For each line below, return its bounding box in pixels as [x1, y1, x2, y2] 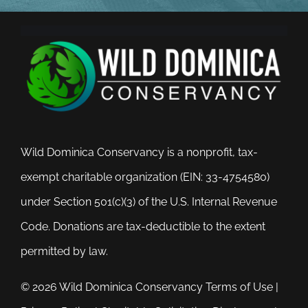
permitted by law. [20, 245, 108, 258]
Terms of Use [205, 280, 276, 294]
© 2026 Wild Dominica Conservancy [20, 280, 206, 294]
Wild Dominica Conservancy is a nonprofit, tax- [20, 146, 258, 159]
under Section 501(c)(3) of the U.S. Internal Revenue [20, 195, 277, 209]
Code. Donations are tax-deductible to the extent [20, 220, 265, 234]
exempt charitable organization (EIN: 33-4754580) [20, 170, 269, 184]
